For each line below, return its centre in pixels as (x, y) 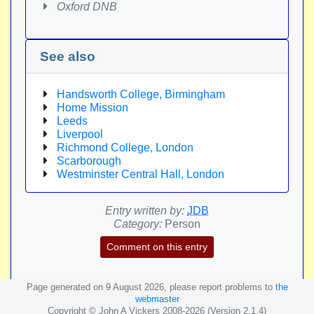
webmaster (157, 299)
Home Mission (93, 108)
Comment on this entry (157, 247)
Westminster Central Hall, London (141, 174)
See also (68, 56)
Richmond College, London (125, 148)
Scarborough (89, 161)
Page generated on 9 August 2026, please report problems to (151, 287)
